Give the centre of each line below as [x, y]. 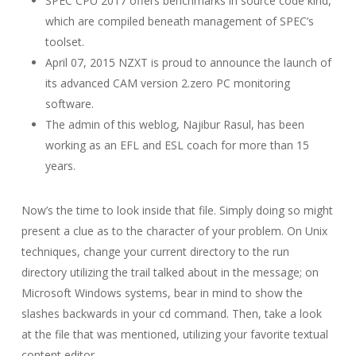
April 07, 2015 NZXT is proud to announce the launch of [188, 62]
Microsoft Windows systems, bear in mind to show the [162, 293]
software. [69, 104]
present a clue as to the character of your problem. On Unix [174, 231]
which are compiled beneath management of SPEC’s [179, 21]
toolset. [64, 42]
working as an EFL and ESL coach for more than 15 [177, 145]
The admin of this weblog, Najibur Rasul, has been [174, 124]
